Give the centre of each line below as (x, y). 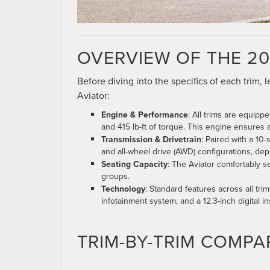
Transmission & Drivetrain (151, 140)
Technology (123, 189)
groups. (115, 176)
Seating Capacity (134, 164)
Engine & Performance (145, 115)
